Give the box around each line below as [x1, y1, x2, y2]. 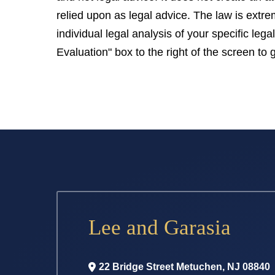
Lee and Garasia [88, 215, 231, 239]
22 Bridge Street [99, 261, 177, 272]
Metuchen [176, 261, 223, 272]
